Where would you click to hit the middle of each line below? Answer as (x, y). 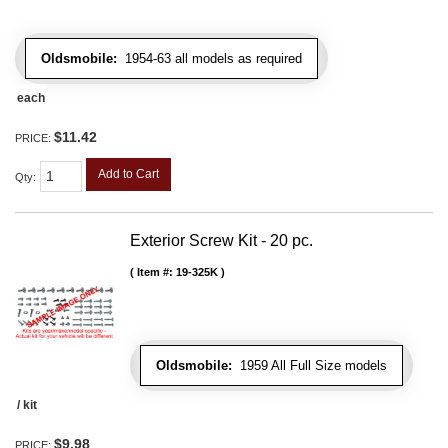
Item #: (156, 272)
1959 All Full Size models (309, 366)
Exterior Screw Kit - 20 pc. (221, 241)
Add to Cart (128, 174)
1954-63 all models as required (209, 59)
